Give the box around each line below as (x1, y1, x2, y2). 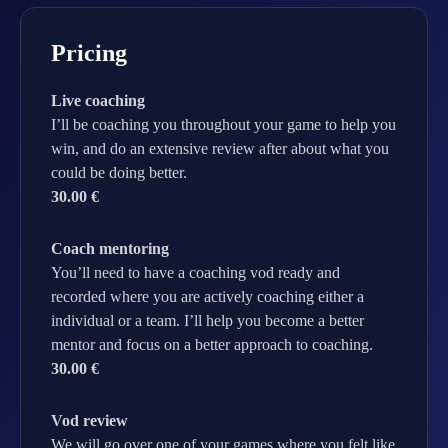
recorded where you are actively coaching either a (51, 288, 364, 305)
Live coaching (51, 92, 145, 109)
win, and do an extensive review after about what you (51, 140, 389, 157)
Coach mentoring (51, 240, 169, 257)
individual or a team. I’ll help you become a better (51, 312, 364, 329)
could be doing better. (51, 164, 187, 181)
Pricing (51, 40, 127, 66)
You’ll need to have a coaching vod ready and (51, 264, 340, 281)
